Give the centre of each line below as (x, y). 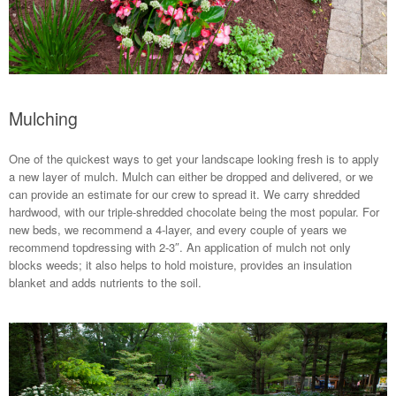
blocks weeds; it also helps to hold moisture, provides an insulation (180, 264)
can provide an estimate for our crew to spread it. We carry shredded (184, 194)
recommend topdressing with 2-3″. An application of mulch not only (180, 247)
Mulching (43, 119)
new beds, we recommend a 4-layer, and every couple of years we (178, 229)
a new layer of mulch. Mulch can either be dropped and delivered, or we (191, 176)
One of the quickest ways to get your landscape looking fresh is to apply (194, 158)
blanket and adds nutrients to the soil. (105, 282)
